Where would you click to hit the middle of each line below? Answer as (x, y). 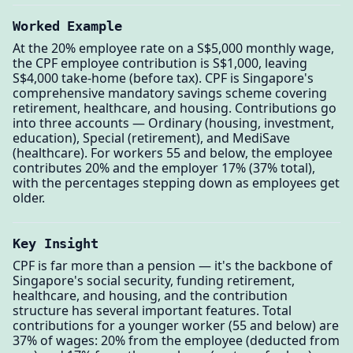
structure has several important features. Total (152, 310)
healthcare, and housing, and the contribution (150, 295)
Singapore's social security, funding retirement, (154, 280)
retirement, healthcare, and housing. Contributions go (175, 108)
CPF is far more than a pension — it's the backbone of (173, 265)
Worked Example (67, 26)
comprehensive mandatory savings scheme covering (170, 93)
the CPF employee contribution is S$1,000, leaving (160, 63)
